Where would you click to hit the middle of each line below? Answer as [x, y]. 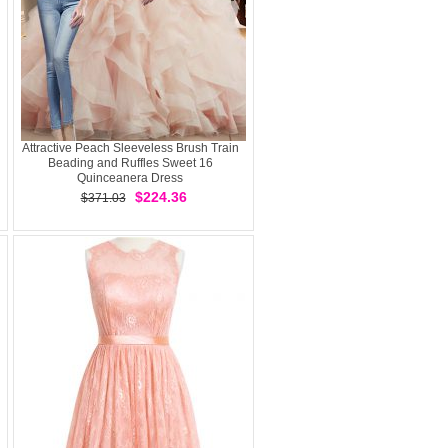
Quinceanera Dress [130, 178]
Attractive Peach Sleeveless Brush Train [130, 148]
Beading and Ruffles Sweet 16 [130, 163]
